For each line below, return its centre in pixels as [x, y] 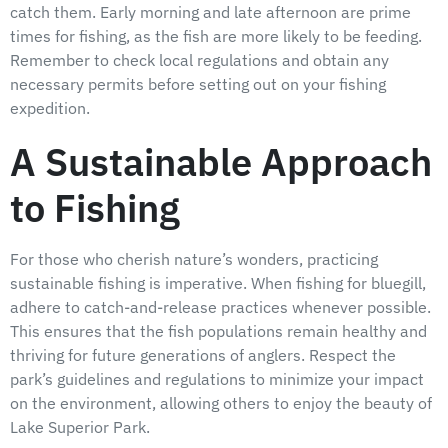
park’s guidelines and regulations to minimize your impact [217, 378]
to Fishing [95, 207]
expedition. [50, 107]
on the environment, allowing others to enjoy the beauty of [221, 402]
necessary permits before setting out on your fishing [198, 83]
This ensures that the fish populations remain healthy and [218, 330]
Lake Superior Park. [80, 426]
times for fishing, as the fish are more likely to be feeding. [216, 35]
